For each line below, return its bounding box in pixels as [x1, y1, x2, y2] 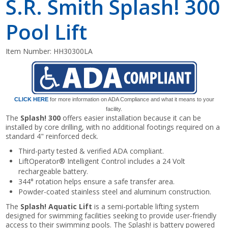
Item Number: [6, 46, 54, 56]
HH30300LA [53, 46, 93, 56]
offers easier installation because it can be [61, 112, 202, 123]
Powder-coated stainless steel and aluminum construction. [18, 186, 212, 196]
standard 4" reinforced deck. [6, 131, 99, 141]
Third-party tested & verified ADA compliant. [18, 146, 164, 156]
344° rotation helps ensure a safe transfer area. [18, 176, 175, 186]
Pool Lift [6, 17, 88, 46]
